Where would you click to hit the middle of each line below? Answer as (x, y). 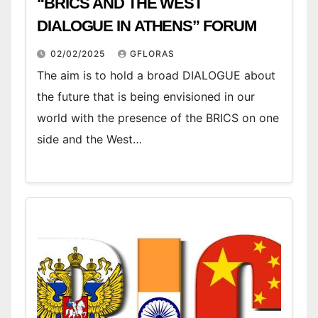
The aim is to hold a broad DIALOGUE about (156, 76)
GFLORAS (152, 54)
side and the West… (89, 139)
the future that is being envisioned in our (146, 97)
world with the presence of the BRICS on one (158, 118)
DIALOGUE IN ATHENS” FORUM (147, 26)
